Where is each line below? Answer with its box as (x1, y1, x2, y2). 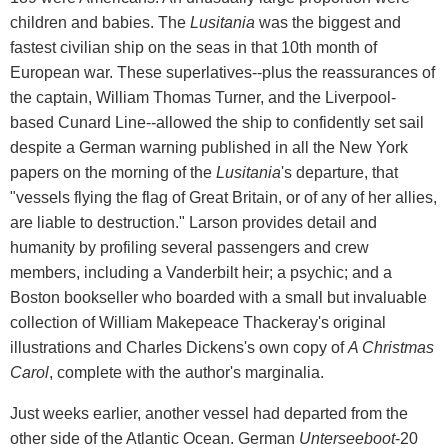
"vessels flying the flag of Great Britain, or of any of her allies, (10, 188, 437, 206)
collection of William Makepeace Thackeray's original (10, 313, 386, 331)
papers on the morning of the (10, 163, 216, 181)
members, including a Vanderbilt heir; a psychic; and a (10, 263, 392, 281)
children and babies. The (10, 13, 190, 31)
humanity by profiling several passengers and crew (10, 238, 369, 256)
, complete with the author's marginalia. (49, 363, 324, 381)
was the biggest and (255, 13, 401, 31)
